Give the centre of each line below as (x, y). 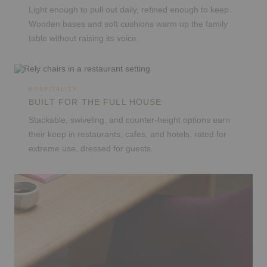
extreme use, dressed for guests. (91, 149)
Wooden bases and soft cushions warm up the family (128, 24)
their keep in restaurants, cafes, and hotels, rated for (128, 135)
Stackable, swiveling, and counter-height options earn (129, 120)
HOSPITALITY (53, 90)
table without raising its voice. (84, 39)
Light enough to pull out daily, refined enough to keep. (130, 10)
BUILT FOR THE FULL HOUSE (95, 102)
